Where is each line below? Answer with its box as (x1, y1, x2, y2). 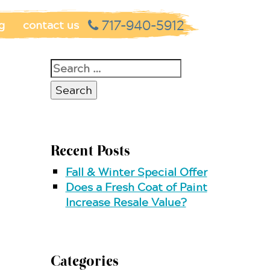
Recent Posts (50, 142, 130, 160)
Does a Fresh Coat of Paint (65, 178, 207, 195)
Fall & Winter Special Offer (65, 163, 207, 180)
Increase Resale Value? (65, 193, 186, 210)
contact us (23, 16, 79, 33)
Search (49, 57, 87, 74)
